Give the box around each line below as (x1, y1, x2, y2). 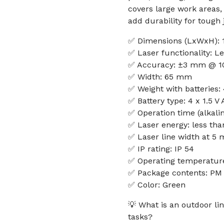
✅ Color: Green (128, 180, 185, 189)
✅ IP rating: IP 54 (128, 144, 194, 153)
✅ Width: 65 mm (128, 72, 192, 81)
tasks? (128, 212, 152, 221)
